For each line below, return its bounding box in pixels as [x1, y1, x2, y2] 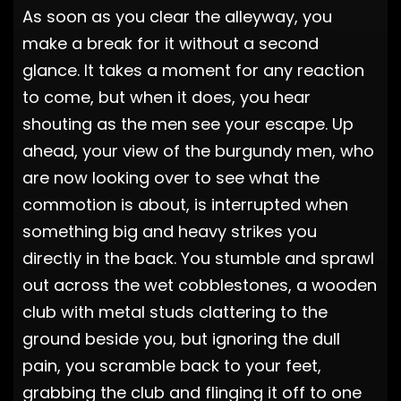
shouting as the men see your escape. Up [22, 112, 354, 135]
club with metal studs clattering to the [22, 300, 328, 323]
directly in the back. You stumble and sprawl [22, 246, 374, 269]
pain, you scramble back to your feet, [22, 354, 321, 377]
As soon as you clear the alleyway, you [22, 4, 332, 28]
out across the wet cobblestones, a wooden [22, 273, 377, 296]
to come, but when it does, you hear [22, 85, 311, 108]
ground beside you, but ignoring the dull [22, 327, 340, 350]
